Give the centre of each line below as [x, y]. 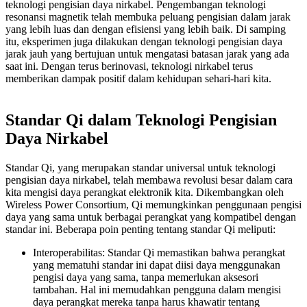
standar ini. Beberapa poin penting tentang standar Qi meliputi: [140, 229]
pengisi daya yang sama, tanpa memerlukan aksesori [146, 277]
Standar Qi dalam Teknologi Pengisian [141, 120]
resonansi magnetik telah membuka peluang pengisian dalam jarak [148, 16]
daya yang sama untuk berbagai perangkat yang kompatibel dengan [151, 217]
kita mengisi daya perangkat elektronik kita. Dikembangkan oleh [145, 192]
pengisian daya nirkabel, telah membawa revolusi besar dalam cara [149, 180]
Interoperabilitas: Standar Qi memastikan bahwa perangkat [159, 252]
